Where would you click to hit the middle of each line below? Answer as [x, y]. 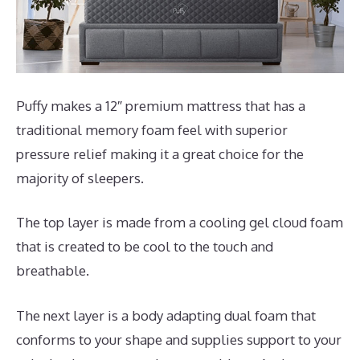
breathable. [53, 271]
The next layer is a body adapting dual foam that [166, 315]
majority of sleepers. [80, 178]
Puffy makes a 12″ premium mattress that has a [161, 105]
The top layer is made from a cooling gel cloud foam [180, 223]
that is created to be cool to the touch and [145, 247]
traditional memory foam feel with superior [152, 129]
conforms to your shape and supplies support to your [179, 339]
